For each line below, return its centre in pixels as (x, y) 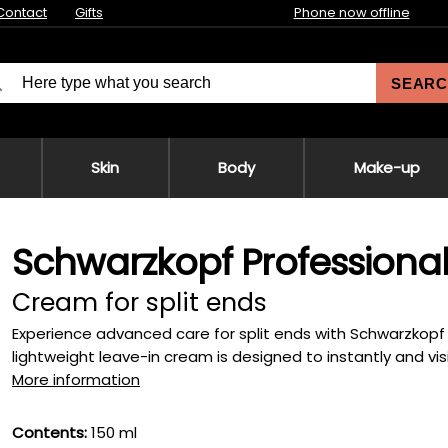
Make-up (386, 167)
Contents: (49, 432)
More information (76, 379)
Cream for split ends (139, 302)
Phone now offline (351, 12)
